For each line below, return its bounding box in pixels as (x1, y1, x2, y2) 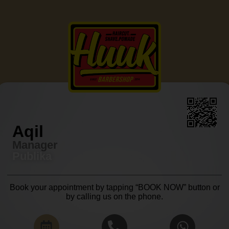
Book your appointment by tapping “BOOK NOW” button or (9, 183, 220, 192)
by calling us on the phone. (66, 192, 163, 201)
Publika (12, 149, 52, 163)
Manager (12, 138, 58, 151)
